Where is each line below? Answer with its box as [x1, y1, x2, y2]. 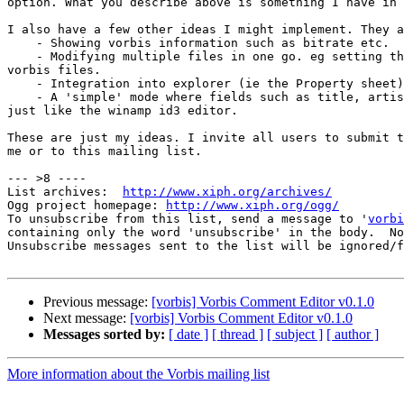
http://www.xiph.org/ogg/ [166, 198, 339, 213]
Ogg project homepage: [7, 198, 166, 213]
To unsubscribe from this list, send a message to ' [7, 212, 368, 226]
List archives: [7, 185, 123, 199]
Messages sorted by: [43, 326, 165, 343]
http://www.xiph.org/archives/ [123, 185, 332, 199]
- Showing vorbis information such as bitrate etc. [7, 36, 390, 50]
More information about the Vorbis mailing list [7, 366, 270, 382]
